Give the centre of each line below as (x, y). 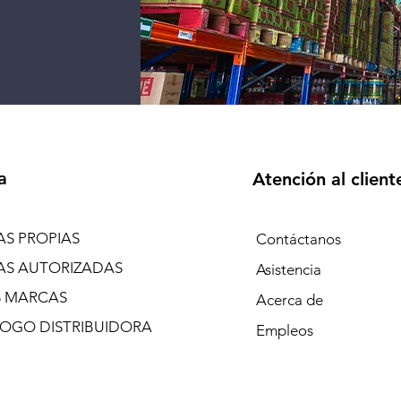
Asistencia (288, 269)
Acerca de (289, 299)
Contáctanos (298, 239)
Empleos (284, 330)
